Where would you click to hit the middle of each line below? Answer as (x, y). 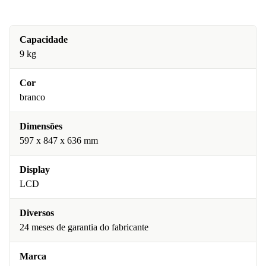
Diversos (37, 213)
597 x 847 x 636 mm (59, 140)
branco (32, 97)
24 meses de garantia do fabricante (84, 227)
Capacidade (44, 39)
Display (35, 170)
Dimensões (41, 126)
